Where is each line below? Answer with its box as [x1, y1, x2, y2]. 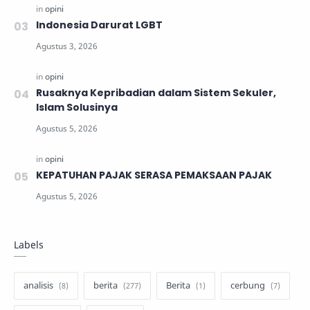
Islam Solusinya [36, 100, 118, 114]
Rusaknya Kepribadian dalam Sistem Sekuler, [36, 85, 276, 100]
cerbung [230, 279, 265, 291]
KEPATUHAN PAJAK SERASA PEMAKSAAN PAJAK [36, 167, 272, 182]
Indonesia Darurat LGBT [36, 17, 163, 32]
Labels [14, 237, 44, 251]
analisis [24, 279, 53, 291]
